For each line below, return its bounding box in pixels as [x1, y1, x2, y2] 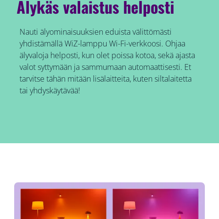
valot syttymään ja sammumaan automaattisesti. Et [19, 61, 191, 72]
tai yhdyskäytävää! [19, 85, 80, 96]
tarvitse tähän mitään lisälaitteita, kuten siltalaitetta [19, 73, 192, 84]
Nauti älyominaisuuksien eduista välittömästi [19, 26, 172, 37]
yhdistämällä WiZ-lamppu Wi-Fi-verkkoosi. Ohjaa [19, 38, 185, 49]
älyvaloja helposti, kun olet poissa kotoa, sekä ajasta [19, 49, 195, 61]
